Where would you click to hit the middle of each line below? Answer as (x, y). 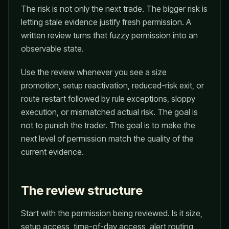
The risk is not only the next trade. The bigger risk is (114, 9)
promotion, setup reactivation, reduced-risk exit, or (112, 85)
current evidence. (52, 152)
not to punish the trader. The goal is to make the (108, 125)
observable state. (52, 49)
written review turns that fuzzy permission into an (109, 35)
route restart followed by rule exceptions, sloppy (108, 99)
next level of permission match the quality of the (107, 139)
